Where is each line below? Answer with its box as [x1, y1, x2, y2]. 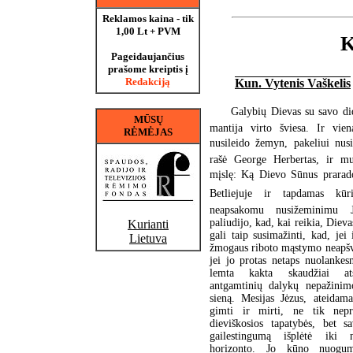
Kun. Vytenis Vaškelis [235, 76, 351, 90]
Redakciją [125, 76, 170, 87]
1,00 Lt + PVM [115, 25, 180, 37]
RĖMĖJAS [124, 126, 173, 138]
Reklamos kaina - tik [102, 13, 194, 24]
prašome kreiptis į [107, 63, 188, 75]
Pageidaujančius [111, 50, 184, 62]
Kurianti [128, 217, 169, 231]
